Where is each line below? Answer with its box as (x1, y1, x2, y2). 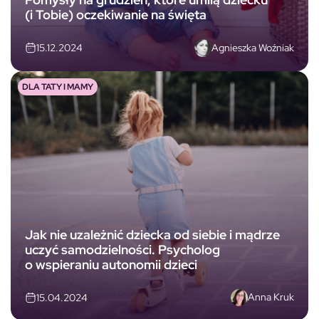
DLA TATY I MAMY (22, 80, 93, 93)
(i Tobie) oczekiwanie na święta (25, 6, 206, 23)
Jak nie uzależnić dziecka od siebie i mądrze (25, 226, 280, 243)
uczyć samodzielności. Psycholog (25, 241, 220, 258)
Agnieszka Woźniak (211, 41, 294, 54)
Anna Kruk (248, 291, 294, 304)
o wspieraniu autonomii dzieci (25, 256, 197, 273)
